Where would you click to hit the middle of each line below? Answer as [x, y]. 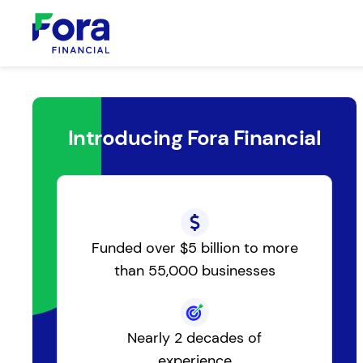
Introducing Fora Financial [194, 138]
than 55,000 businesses [194, 271]
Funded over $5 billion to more [194, 248]
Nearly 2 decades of [194, 338]
